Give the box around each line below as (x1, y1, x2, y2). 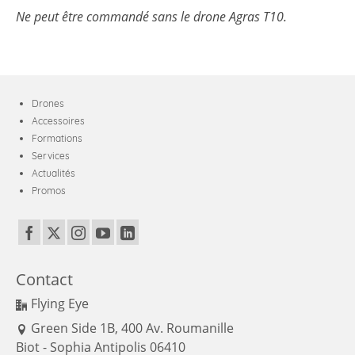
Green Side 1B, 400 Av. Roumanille (31, 319, 234, 337)
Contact (16, 268, 73, 290)
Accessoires (32, 115, 85, 128)
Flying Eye (31, 294, 89, 312)
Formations (32, 132, 82, 145)
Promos (32, 185, 66, 197)
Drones (32, 97, 64, 110)
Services (32, 150, 70, 162)
